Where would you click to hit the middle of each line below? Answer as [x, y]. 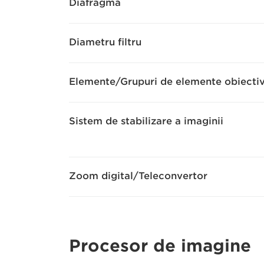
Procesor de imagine [160, 246]
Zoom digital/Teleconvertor [138, 176]
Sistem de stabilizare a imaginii [146, 121]
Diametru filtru [105, 42]
